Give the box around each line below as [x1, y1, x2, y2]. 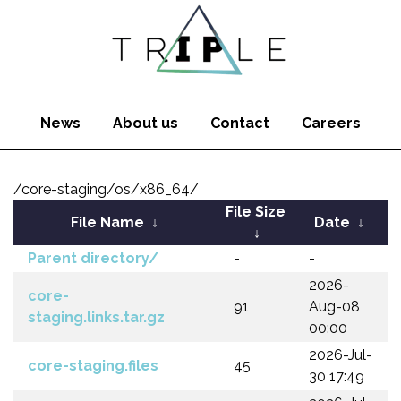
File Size [225, 203, 286, 220]
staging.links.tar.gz [28, 309, 165, 326]
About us [113, 115, 178, 132]
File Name [71, 214, 144, 231]
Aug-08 [309, 298, 360, 315]
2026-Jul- [309, 346, 372, 363]
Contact [210, 115, 269, 132]
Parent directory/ [28, 250, 158, 267]
